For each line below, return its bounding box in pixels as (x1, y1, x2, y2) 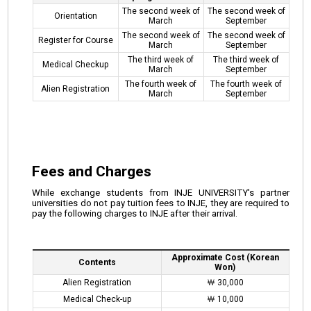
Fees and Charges (32, 163, 152, 180)
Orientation (53, 11, 97, 22)
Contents (78, 258, 116, 268)
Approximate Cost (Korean (171, 253, 279, 263)
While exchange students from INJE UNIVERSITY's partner (32, 187, 289, 199)
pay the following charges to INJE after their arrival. (32, 208, 238, 219)
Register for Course (37, 35, 113, 46)
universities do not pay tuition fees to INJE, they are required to (32, 198, 289, 209)
